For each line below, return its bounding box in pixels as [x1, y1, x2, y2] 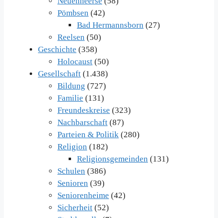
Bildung [57, 81, 85, 91]
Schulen [57, 166, 85, 176]
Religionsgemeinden [77, 154, 148, 164]
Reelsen [57, 33, 85, 42]
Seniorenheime [57, 191, 109, 200]
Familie [57, 93, 83, 103]
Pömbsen [57, 8, 89, 18]
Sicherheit [57, 203, 92, 213]
